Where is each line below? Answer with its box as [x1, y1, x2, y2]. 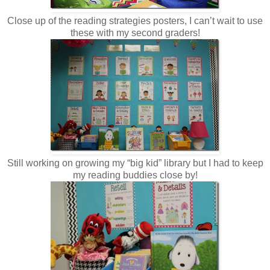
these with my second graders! [70, 27, 200, 38]
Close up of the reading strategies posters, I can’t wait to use [7, 15, 263, 26]
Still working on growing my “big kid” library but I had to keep [7, 157, 263, 168]
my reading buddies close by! [72, 169, 198, 180]
